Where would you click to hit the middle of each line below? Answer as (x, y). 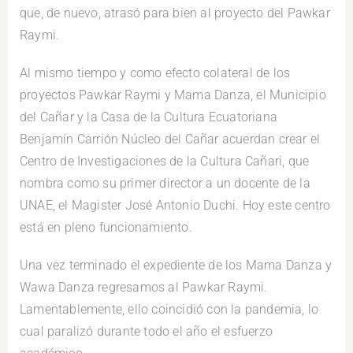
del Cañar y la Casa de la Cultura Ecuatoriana (149, 117)
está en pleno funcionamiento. (106, 228)
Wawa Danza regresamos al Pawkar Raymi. (144, 288)
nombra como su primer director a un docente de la (165, 184)
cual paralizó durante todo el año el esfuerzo (147, 332)
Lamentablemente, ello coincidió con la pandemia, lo (169, 310)
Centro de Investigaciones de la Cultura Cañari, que (165, 162)
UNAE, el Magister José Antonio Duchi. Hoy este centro (175, 206)
